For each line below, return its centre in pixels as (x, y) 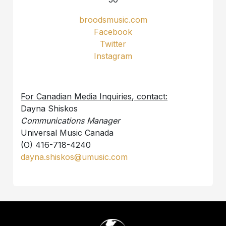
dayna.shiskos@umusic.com (74, 157)
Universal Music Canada (67, 132)
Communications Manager (71, 120)
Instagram (113, 56)
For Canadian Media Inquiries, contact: (94, 96)
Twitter (113, 44)
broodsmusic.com (113, 19)
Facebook (113, 32)
